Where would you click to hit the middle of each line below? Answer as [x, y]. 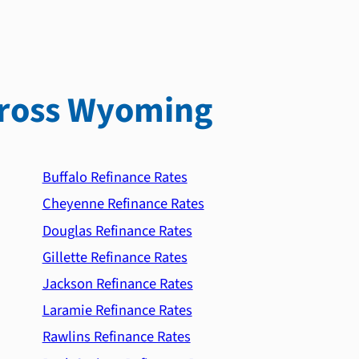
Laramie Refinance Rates [117, 311]
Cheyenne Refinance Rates [123, 204]
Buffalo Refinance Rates [115, 177]
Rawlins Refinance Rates [116, 337]
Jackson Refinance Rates [117, 284]
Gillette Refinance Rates [115, 257]
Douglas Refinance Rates [117, 230]
